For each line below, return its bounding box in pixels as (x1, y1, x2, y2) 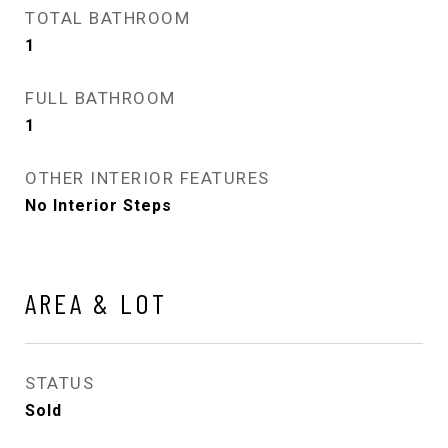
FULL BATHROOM (25, 87, 176, 108)
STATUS (25, 372, 94, 393)
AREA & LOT (25, 285, 167, 320)
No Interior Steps (25, 195, 172, 215)
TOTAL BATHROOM (25, 7, 190, 28)
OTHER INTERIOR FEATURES (25, 167, 270, 188)
